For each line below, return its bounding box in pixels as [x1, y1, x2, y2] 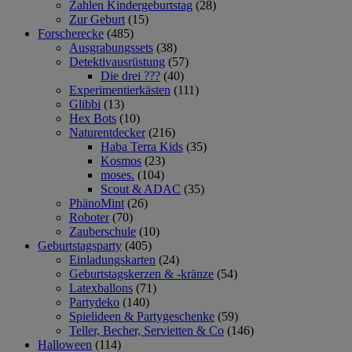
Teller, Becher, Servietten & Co [69, 323, 224, 337]
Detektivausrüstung [69, 54, 165, 68]
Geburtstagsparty [38, 238, 122, 252]
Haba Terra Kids [101, 139, 183, 153]
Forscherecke [38, 26, 104, 40]
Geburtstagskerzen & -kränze [69, 266, 214, 280]
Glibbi [69, 97, 101, 111]
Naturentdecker [69, 125, 145, 139]
